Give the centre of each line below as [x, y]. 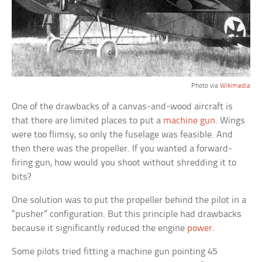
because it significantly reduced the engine [100, 229]
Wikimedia [235, 86]
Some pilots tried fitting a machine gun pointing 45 [115, 252]
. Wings [230, 121]
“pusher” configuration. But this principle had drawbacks [127, 215]
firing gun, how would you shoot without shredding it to [124, 163]
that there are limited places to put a [88, 121]
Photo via [205, 86]
